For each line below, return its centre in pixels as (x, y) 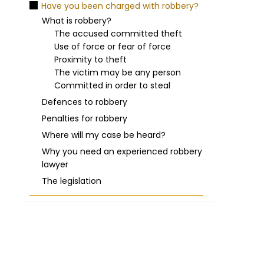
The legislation (72, 181)
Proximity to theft (90, 60)
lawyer (55, 164)
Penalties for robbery (85, 118)
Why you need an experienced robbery (122, 151)
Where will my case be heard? (104, 135)
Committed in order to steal (112, 85)
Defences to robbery (85, 102)
